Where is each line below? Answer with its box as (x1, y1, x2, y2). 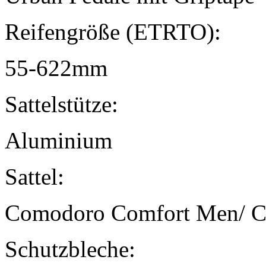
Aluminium (5, 128, 112, 154)
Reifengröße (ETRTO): (5, 19, 221, 45)
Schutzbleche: (5, 236, 135, 262)
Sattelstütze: (5, 91, 118, 118)
